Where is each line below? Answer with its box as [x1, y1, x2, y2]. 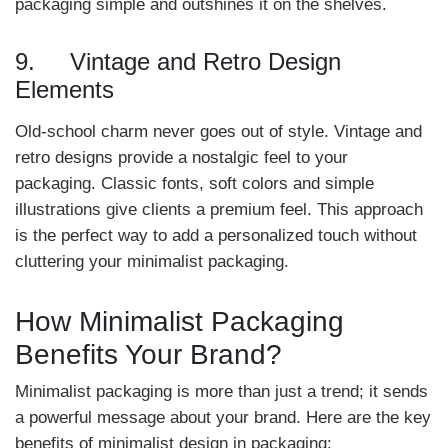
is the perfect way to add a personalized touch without [15, 226, 417, 245]
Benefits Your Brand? [15, 339, 282, 370]
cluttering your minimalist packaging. [15, 252, 289, 271]
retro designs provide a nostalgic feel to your [15, 148, 348, 167]
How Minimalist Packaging [15, 306, 344, 337]
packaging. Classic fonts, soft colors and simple [15, 174, 374, 193]
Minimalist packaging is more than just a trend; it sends [15, 382, 428, 401]
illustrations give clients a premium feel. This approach [15, 200, 423, 219]
